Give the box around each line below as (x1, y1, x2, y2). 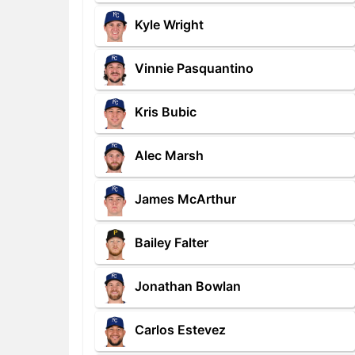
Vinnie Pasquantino (135, 60, 254, 77)
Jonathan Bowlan (135, 278, 241, 295)
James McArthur (135, 191, 236, 208)
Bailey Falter (135, 235, 208, 251)
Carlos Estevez (135, 322, 226, 338)
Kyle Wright (135, 17, 204, 33)
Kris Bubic (135, 104, 197, 120)
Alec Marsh (135, 147, 204, 164)
